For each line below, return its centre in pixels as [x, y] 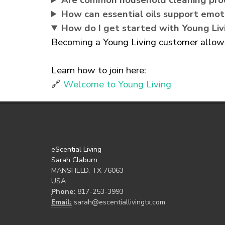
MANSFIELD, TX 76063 [87, 171]
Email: [62, 202]
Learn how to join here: [99, 70]
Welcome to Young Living [117, 84]
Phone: [63, 192]
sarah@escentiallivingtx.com [120, 202]
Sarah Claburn [74, 160]
